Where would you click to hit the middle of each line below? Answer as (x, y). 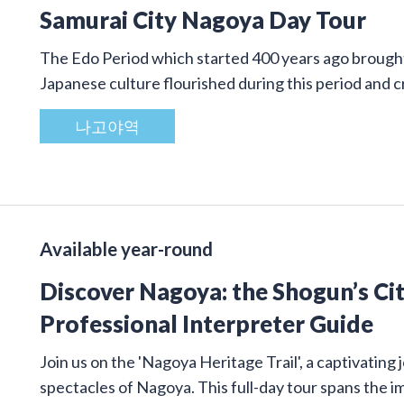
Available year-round (126, 248)
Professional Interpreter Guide (207, 323)
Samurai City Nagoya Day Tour (203, 19)
